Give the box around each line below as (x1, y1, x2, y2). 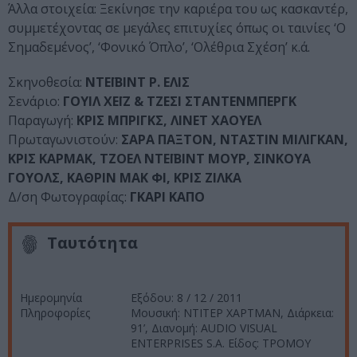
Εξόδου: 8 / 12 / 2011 (131, 289, 242, 305)
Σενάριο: (8, 92, 63, 111)
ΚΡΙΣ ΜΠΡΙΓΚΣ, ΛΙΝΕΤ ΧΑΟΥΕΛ (76, 112, 261, 130)
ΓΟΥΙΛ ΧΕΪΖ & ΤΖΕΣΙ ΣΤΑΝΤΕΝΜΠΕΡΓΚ (63, 92, 296, 111)
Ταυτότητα (47, 232, 138, 254)
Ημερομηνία (20, 289, 82, 305)
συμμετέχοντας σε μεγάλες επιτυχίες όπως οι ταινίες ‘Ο (8, 19, 346, 37)
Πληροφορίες (20, 304, 90, 320)
